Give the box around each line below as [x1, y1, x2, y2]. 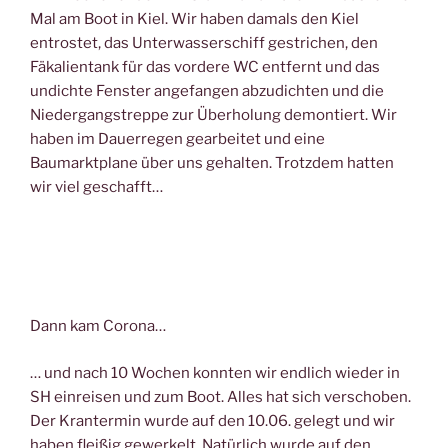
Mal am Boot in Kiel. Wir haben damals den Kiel [30, 9, 359, 28]
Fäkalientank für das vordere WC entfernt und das [30, 57, 380, 76]
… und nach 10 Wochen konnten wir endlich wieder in [30, 363, 400, 382]
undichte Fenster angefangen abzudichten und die [30, 81, 384, 100]
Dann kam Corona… [30, 317, 166, 336]
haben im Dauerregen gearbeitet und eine [30, 129, 325, 148]
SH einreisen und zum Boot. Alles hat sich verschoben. [30, 387, 411, 406]
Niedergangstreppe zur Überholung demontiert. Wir [30, 105, 397, 124]
